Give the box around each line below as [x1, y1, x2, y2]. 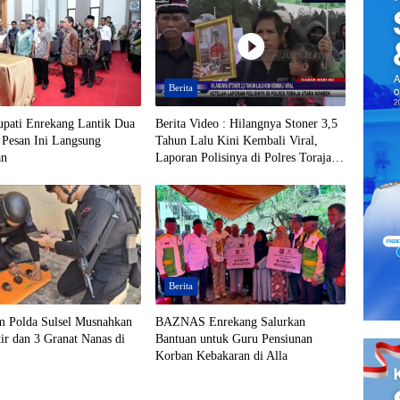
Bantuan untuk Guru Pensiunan [154, 332, 312, 346]
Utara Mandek [154, 168, 227, 182]
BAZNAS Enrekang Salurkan [154, 315, 305, 329]
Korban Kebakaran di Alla [154, 349, 287, 363]
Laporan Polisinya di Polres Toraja [154, 151, 331, 165]
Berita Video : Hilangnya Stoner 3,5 [154, 117, 337, 131]
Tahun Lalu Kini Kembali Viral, [154, 134, 318, 148]
